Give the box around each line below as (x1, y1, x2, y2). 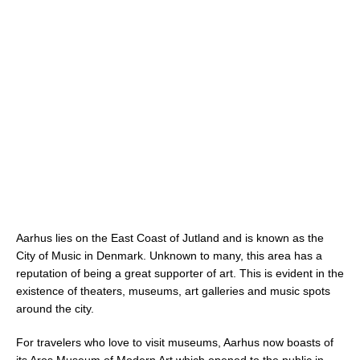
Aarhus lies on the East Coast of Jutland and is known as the (16, 231, 324, 244)
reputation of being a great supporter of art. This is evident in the (16, 266, 344, 280)
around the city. (16, 301, 94, 315)
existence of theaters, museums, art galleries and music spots (16, 284, 330, 297)
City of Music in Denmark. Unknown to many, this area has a (16, 248, 322, 262)
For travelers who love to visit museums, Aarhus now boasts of (16, 335, 333, 349)
